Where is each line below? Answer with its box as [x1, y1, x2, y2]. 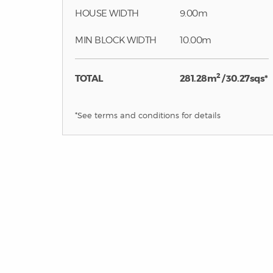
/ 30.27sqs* [220, 73, 268, 85]
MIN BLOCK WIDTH [75, 35, 157, 46]
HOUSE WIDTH [75, 8, 139, 19]
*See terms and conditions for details [75, 111, 221, 120]
